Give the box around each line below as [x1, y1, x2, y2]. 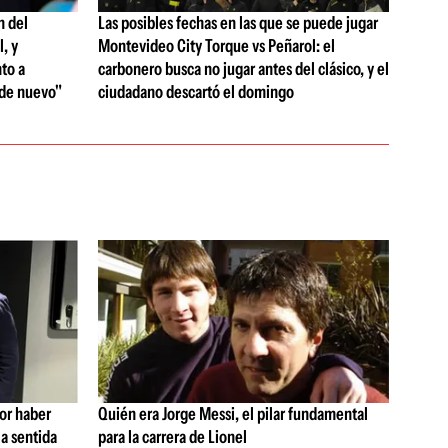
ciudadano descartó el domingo [97, 80, 294, 103]
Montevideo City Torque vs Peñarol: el [97, 34, 335, 57]
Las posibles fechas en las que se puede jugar [97, 11, 378, 34]
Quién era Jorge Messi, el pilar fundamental [97, 402, 368, 425]
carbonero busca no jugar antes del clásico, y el [97, 57, 389, 80]
